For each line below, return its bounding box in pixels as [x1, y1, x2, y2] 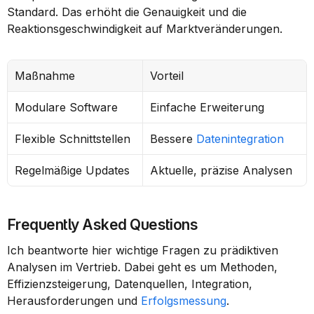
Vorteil [150, 69, 184, 83]
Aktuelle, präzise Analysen [150, 163, 292, 177]
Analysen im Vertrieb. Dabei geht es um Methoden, [7, 260, 278, 274]
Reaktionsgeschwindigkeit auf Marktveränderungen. [7, 22, 282, 36]
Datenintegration [196, 132, 284, 146]
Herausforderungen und [7, 294, 141, 308]
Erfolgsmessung [141, 294, 226, 308]
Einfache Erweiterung [150, 100, 264, 114]
